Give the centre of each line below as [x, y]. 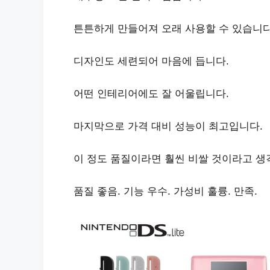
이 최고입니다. [229, 126]
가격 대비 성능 [162, 126]
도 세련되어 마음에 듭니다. [167, 61]
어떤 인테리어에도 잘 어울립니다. [151, 93]
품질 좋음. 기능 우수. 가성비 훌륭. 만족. [165, 191]
